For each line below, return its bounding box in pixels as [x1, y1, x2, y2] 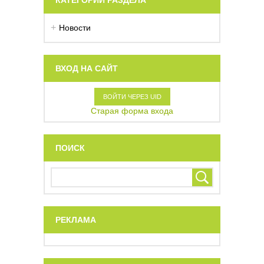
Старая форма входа [91, 105, 173, 115]
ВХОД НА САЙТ [55, 63, 118, 73]
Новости [59, 22, 91, 32]
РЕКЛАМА [55, 214, 96, 225]
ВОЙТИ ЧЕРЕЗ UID [103, 93, 161, 100]
